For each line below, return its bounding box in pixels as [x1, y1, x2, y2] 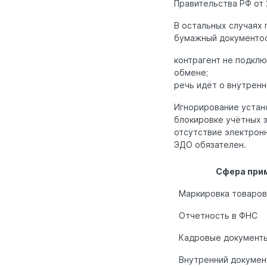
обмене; [174, 67, 208, 78]
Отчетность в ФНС [179, 210, 257, 221]
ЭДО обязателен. [174, 139, 246, 150]
